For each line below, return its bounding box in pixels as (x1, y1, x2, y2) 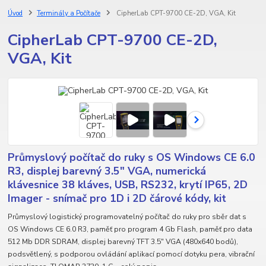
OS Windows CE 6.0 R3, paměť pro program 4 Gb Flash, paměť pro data (8, 224, 253, 234)
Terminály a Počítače (37, 8, 100, 18)
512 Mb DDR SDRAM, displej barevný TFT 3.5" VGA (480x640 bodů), (8, 236, 239, 246)
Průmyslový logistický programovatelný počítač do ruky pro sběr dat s (8, 211, 247, 221)
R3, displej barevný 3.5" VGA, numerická (8, 164, 207, 179)
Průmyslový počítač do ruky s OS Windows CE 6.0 (8, 150, 256, 165)
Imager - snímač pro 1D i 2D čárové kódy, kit (8, 191, 227, 206)
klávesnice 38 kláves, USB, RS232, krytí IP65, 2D (8, 178, 248, 192)
